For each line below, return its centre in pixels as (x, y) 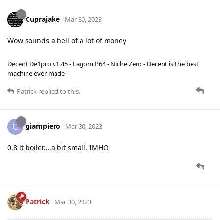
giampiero (43, 126)
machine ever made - (38, 73)
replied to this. (58, 92)
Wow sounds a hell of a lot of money (67, 41)
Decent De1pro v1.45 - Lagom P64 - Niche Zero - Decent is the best (103, 64)
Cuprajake (43, 19)
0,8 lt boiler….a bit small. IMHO (58, 148)
